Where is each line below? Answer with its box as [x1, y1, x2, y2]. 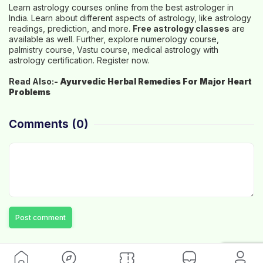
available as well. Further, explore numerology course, [9, 34, 219, 44]
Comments [9, 117, 69, 131]
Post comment [15, 213, 66, 222]
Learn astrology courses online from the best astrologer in [9, 2, 234, 12]
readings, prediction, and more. [9, 23, 133, 33]
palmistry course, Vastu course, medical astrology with [9, 45, 218, 55]
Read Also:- [9, 76, 60, 86]
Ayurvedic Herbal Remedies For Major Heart [60, 76, 252, 86]
